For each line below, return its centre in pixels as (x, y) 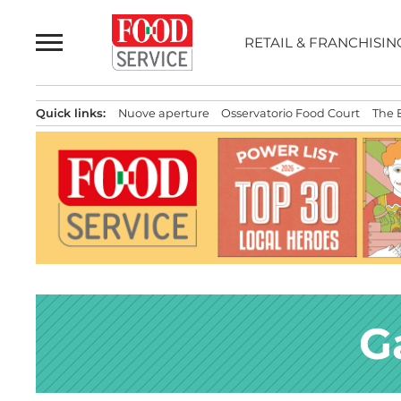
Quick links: (71, 113)
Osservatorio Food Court (291, 113)
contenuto (74, 52)
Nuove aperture (163, 113)
